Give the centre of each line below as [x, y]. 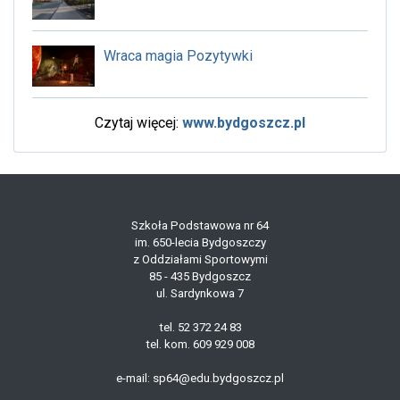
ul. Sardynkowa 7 [200, 293]
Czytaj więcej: [138, 122]
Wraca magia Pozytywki [178, 55]
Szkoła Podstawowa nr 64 [200, 225]
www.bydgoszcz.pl [244, 122]
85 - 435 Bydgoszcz [200, 276]
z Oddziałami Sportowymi [200, 259]
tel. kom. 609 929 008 [200, 344]
